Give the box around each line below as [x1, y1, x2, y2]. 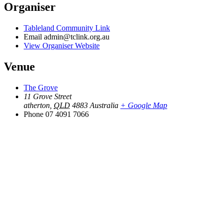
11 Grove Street [24, 92, 72, 101]
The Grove [24, 83, 58, 92]
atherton [24, 101, 50, 110]
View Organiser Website [24, 41, 100, 50]
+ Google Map [120, 101, 167, 110]
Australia [90, 101, 118, 110]
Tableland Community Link [24, 24, 110, 33]
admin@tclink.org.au [44, 33, 110, 41]
